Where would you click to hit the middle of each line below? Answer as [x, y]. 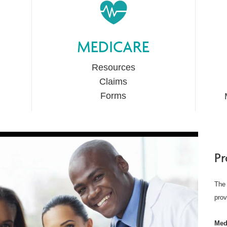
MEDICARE [113, 47]
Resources [113, 68]
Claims [113, 82]
